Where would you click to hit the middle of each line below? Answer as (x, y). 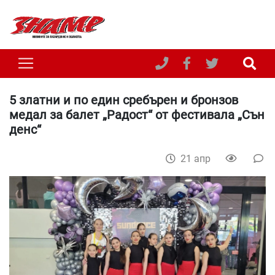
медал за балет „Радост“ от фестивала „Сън (137, 114)
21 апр (197, 158)
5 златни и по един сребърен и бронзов (124, 100)
